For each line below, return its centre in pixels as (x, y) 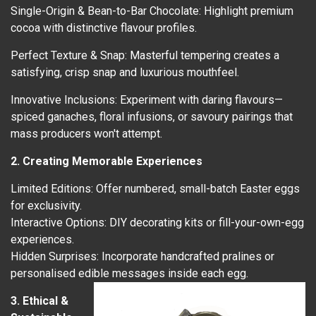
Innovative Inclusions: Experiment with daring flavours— (147, 100)
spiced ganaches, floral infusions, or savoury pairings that (152, 117)
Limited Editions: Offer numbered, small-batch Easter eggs (155, 189)
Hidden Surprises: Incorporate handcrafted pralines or (142, 257)
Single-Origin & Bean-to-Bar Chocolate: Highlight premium (152, 11)
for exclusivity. (46, 206)
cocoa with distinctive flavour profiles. (104, 28)
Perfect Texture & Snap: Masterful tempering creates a (145, 56)
